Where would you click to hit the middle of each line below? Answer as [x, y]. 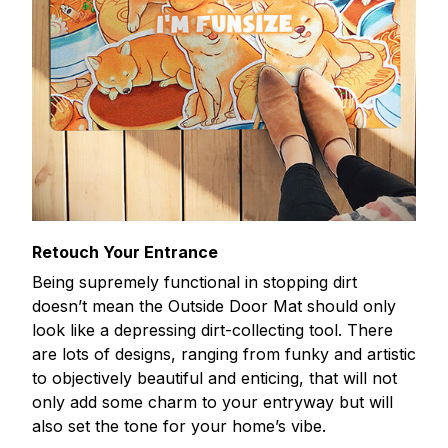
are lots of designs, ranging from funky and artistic [224, 353]
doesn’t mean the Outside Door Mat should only [214, 305]
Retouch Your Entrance [125, 251]
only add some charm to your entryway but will [212, 401]
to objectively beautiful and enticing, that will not [214, 377]
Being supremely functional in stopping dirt [194, 281]
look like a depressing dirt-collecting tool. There [212, 329]
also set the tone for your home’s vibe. [179, 425]
